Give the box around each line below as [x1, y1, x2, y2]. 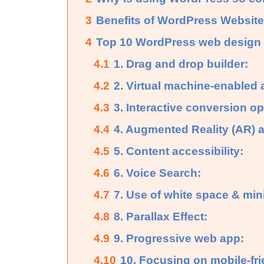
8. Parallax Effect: [114, 210, 207, 223]
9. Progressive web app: [114, 232, 244, 245]
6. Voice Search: [114, 166, 201, 179]
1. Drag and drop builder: [114, 57, 248, 70]
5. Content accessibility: [114, 144, 243, 157]
